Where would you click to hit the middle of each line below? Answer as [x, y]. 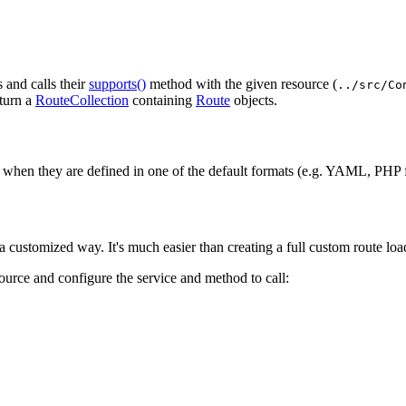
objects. [254, 100]
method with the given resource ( [242, 83]
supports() [117, 83]
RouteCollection [82, 100]
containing [162, 100]
